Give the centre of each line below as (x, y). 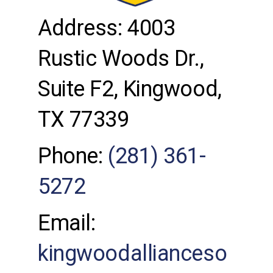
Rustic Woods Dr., (121, 58)
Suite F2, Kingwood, (130, 89)
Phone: (73, 156)
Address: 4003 (107, 28)
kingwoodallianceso (133, 253)
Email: (67, 223)
